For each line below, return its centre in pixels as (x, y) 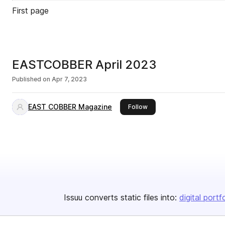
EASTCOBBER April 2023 (84, 65)
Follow (138, 107)
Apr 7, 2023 (69, 79)
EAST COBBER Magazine (70, 107)
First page (30, 11)
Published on (31, 79)
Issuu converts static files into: (120, 197)
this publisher (167, 106)
